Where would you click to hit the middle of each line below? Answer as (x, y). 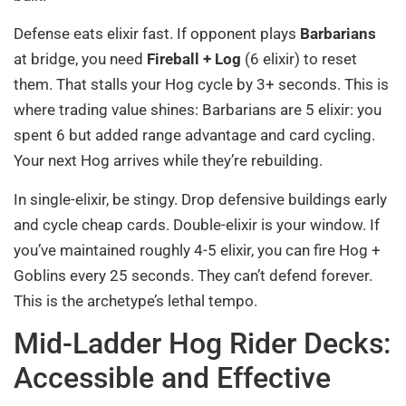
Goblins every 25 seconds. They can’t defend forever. (193, 275)
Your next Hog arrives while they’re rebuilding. (168, 161)
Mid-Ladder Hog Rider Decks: (202, 343)
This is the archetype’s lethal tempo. (135, 300)
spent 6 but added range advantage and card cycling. (194, 135)
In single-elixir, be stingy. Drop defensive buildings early (200, 199)
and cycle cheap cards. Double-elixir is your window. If (197, 224)
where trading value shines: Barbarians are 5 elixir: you (198, 110)
